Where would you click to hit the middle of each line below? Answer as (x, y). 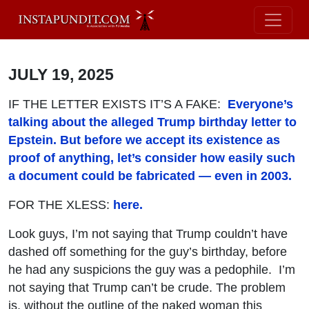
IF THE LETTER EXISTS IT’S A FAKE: (116, 104)
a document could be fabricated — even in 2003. (150, 176)
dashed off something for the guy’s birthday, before (148, 251)
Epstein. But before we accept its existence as (144, 140)
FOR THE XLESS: (59, 205)
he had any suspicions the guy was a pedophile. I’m (152, 269)
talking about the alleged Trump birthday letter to (152, 122)
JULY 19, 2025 (61, 74)
